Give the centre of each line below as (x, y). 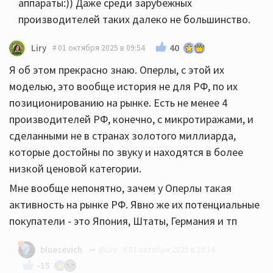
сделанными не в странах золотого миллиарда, (122, 135)
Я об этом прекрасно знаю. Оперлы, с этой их (117, 69)
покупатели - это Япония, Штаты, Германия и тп (123, 221)
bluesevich (61, 249)
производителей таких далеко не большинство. (134, 19)
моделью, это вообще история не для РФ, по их (123, 86)
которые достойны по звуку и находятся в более (126, 152)
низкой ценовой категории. (75, 168)
